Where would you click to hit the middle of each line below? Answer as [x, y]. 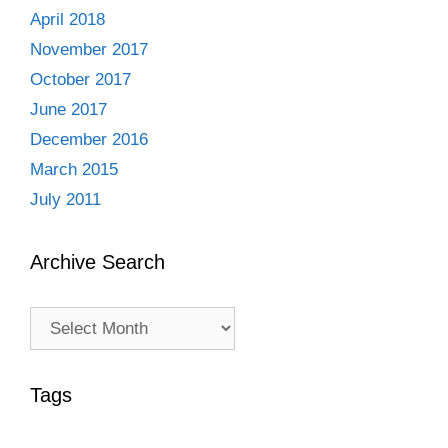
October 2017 [80, 79]
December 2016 [89, 139]
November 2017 [89, 49]
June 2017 [68, 109]
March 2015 [74, 169]
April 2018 [67, 19]
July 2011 [65, 199]
